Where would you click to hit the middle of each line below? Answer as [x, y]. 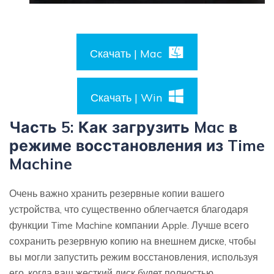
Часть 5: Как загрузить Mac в [123, 127]
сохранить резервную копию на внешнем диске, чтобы [133, 241]
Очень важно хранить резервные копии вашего [117, 194]
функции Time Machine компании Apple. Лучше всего [129, 225]
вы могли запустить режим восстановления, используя [134, 257]
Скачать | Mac [126, 54]
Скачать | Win [126, 98]
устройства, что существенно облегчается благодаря [129, 209]
